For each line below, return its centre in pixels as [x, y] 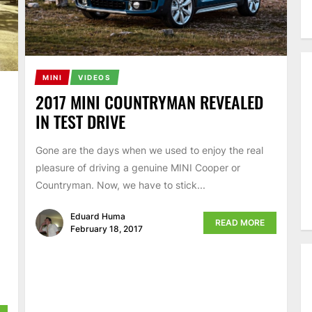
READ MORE [240, 222]
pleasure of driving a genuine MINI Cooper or [138, 168]
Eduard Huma [97, 216]
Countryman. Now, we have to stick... [120, 185]
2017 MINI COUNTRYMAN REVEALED [149, 102]
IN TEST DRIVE [80, 122]
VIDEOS [95, 78]
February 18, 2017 [106, 228]
